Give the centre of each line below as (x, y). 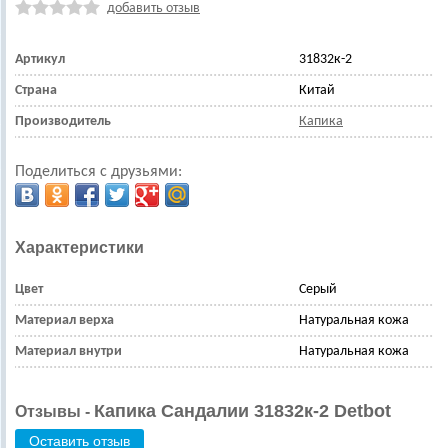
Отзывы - (54, 411)
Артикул (40, 59)
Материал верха (64, 320)
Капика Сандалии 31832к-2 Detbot (242, 410)
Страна (36, 90)
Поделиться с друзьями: (98, 171)
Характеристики (79, 247)
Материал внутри (68, 351)
